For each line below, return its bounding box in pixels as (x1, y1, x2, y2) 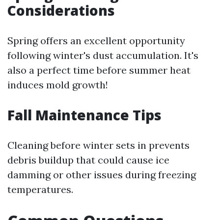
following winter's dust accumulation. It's (7, 49, 198, 61)
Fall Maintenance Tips (7, 106, 162, 124)
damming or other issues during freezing (7, 168, 196, 181)
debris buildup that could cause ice (7, 154, 169, 166)
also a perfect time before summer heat (7, 64, 191, 76)
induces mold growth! (7, 79, 108, 91)
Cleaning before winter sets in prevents (7, 139, 190, 151)
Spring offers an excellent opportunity (7, 34, 185, 47)
